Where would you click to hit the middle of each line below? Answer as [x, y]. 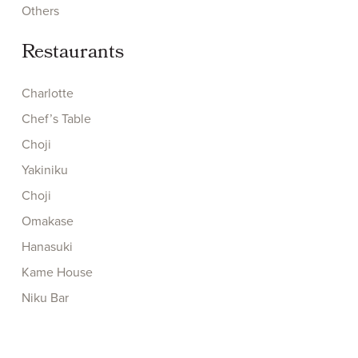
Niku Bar [45, 297]
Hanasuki [47, 246]
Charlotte [47, 93]
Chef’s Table [56, 118]
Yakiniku [44, 169]
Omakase [47, 221]
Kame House [57, 272]
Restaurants [72, 53]
